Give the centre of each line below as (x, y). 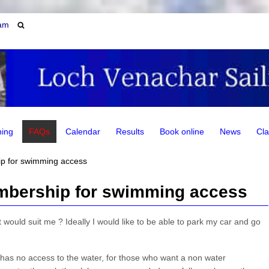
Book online (182, 131)
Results (130, 131)
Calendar (83, 131)
